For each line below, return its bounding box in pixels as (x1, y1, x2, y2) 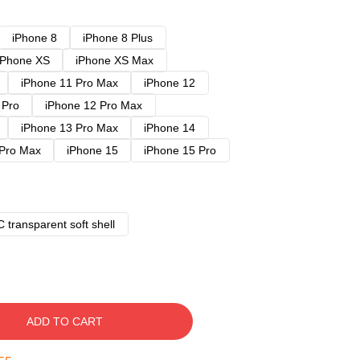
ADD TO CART (26, 315, 103, 328)
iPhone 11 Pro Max (21, 76, 118, 89)
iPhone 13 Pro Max (21, 121, 118, 134)
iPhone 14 (144, 121, 195, 134)
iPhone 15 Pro (144, 144, 216, 157)
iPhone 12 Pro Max (45, 99, 142, 112)
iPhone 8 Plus (83, 31, 153, 44)
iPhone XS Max (76, 54, 153, 67)
